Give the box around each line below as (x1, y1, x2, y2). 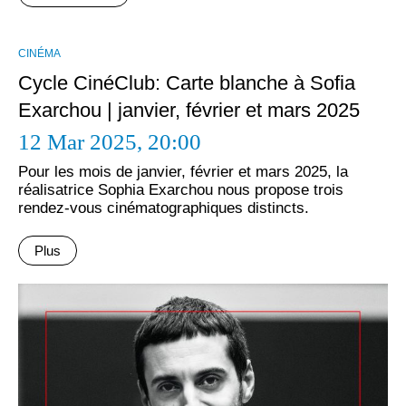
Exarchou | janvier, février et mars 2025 (18, 99, 360, 121)
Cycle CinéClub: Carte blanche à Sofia (18, 72, 355, 94)
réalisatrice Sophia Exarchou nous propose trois (18, 181, 343, 198)
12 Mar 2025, (18, 130, 148, 154)
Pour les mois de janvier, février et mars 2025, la (18, 163, 348, 180)
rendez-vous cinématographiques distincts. (18, 199, 309, 217)
